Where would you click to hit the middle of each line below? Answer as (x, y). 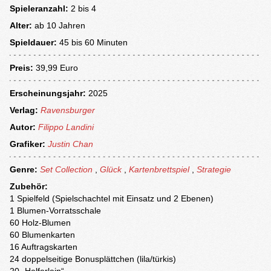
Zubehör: (29, 187)
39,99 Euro (57, 68)
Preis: (21, 68)
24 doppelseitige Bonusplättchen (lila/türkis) (93, 259)
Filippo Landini (66, 127)
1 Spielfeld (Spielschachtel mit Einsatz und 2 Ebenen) (112, 199)
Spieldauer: (33, 43)
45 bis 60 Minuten (93, 43)
